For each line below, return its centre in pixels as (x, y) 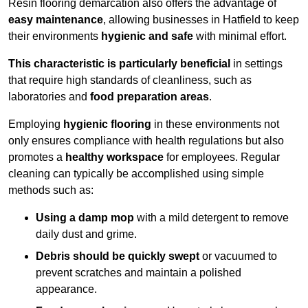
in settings (256, 64)
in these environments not (215, 124)
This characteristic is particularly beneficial (119, 64)
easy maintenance (56, 20)
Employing (36, 124)
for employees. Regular (222, 157)
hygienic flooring (107, 124)
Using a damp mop (85, 218)
